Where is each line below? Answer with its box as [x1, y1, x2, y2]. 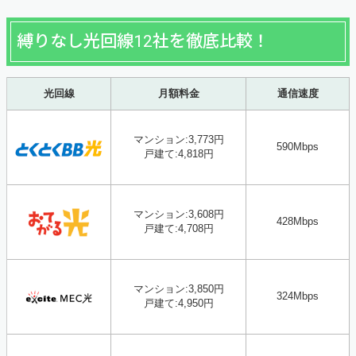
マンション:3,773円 [133, 133, 224, 146]
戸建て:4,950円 [143, 297, 214, 310]
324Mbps [277, 290, 319, 303]
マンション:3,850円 [133, 283, 224, 296]
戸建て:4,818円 [143, 148, 214, 161]
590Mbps [277, 141, 319, 153]
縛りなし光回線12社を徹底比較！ [17, 32, 269, 52]
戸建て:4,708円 [143, 222, 214, 235]
